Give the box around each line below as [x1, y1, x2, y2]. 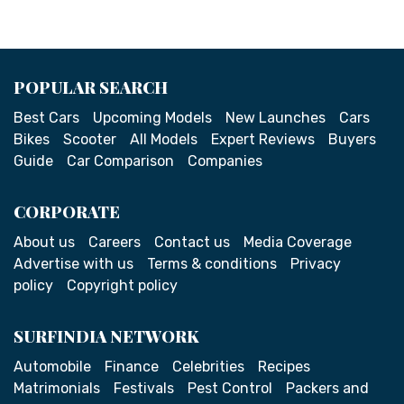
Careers [88, 234, 141, 251]
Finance [105, 358, 159, 375]
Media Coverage [243, 234, 352, 251]
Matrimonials [14, 380, 100, 397]
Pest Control [188, 380, 272, 397]
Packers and [286, 380, 369, 397]
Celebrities [172, 358, 244, 375]
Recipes [258, 358, 310, 375]
